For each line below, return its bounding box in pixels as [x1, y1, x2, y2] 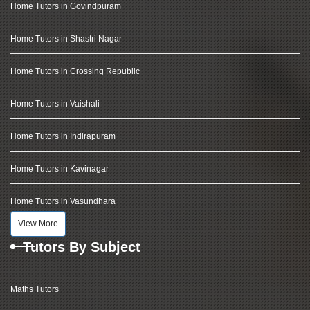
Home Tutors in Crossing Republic [10, 66, 140, 76]
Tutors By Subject [23, 239, 140, 255]
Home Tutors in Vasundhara [10, 197, 116, 206]
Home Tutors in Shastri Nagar [10, 34, 122, 44]
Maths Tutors [10, 284, 59, 294]
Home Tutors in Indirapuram [10, 131, 116, 141]
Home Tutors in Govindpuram [10, 1, 121, 11]
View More [18, 219, 58, 228]
